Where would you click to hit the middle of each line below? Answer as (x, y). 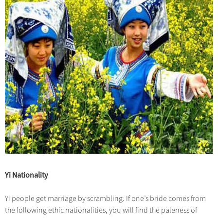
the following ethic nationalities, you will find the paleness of (101, 210)
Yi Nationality (26, 175)
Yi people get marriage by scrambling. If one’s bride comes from (105, 199)
